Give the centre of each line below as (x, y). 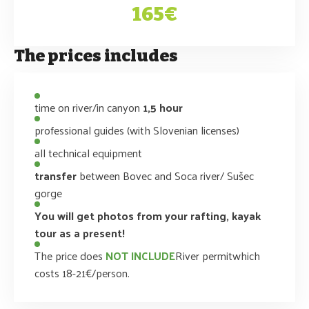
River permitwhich (218, 255)
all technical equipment (88, 152)
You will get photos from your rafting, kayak (148, 215)
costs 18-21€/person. (82, 272)
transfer (56, 175)
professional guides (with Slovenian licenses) (137, 130)
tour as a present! (80, 232)
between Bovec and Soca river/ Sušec (165, 175)
